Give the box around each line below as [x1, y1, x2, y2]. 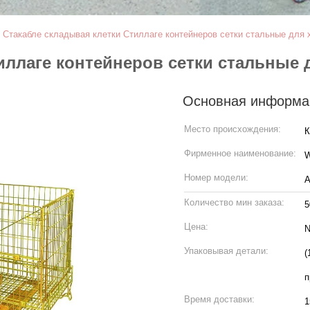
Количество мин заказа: [184, 197, 284, 208]
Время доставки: [184, 294, 255, 304]
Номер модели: [184, 172, 248, 183]
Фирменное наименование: [184, 148, 296, 158]
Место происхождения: [184, 124, 281, 134]
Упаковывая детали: [184, 246, 268, 256]
